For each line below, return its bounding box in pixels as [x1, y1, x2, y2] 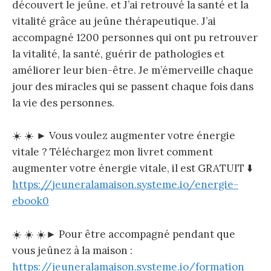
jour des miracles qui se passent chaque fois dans [12, 80, 253, 94]
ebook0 [12, 194, 49, 208]
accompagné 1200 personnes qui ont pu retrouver [12, 31, 258, 45]
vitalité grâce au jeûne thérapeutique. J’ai [12, 15, 216, 28]
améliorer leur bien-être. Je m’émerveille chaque [12, 64, 253, 77]
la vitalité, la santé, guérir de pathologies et [12, 47, 224, 61]
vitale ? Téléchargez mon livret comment [12, 145, 213, 159]
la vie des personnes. [12, 96, 114, 110]
